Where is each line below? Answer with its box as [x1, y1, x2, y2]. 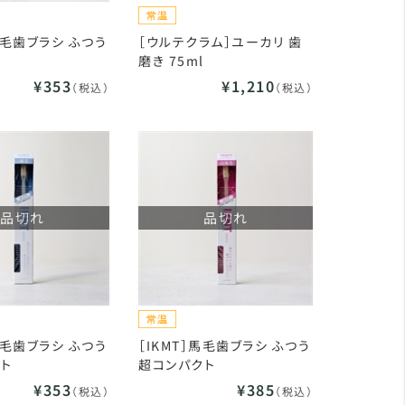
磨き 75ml [138, 52, 204, 70]
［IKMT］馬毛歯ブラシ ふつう [138, 336, 311, 354]
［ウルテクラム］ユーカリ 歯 [138, 33, 303, 51]
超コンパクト [138, 355, 216, 373]
